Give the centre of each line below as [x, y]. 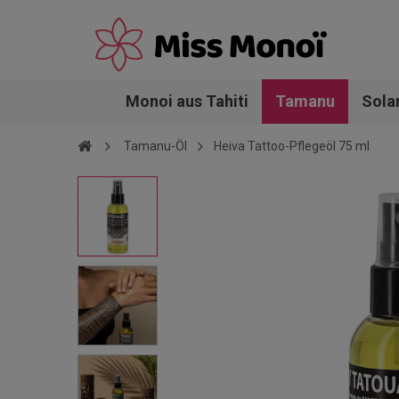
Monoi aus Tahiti [187, 101]
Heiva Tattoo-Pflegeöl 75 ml [292, 146]
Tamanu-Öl [155, 146]
